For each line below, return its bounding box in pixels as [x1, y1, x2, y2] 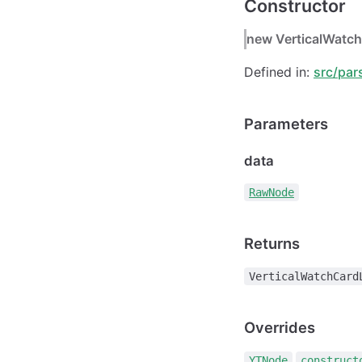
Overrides [244, 318, 315, 337]
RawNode [249, 186, 294, 200]
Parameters [244, 115, 328, 133]
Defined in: [244, 64, 314, 81]
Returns [244, 234, 300, 253]
